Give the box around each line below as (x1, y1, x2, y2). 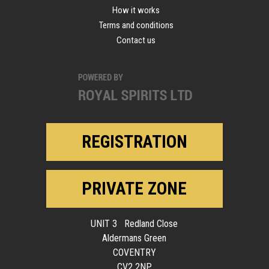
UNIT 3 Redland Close (91, 218, 178, 230)
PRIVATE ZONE (82, 178, 187, 199)
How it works (112, 5, 160, 16)
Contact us (116, 35, 156, 46)
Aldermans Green (102, 232, 167, 244)
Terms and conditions (98, 20, 174, 31)
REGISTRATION (81, 131, 187, 153)
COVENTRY (112, 247, 156, 259)
